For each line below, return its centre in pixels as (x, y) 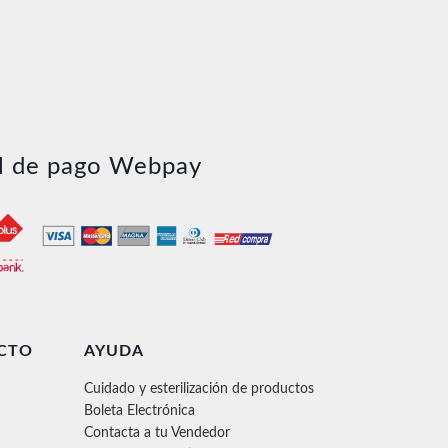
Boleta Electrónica (139, 411)
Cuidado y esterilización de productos (198, 389)
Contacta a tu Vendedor (156, 433)
